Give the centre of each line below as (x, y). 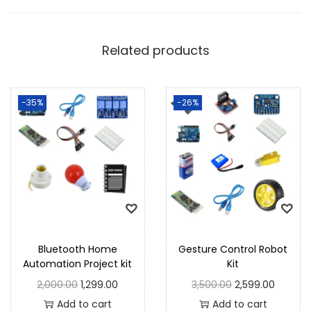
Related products (155, 51)
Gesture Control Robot (233, 250)
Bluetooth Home (77, 250)
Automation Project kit (78, 264)
